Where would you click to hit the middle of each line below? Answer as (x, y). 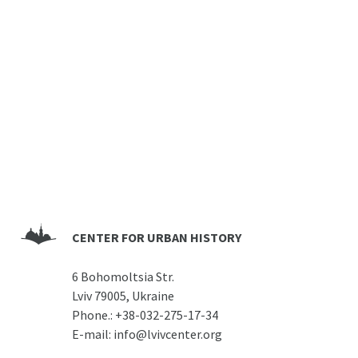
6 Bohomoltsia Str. (123, 276)
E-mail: (91, 334)
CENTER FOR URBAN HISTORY (156, 237)
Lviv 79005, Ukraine (123, 295)
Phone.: (92, 314)
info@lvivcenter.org (167, 334)
